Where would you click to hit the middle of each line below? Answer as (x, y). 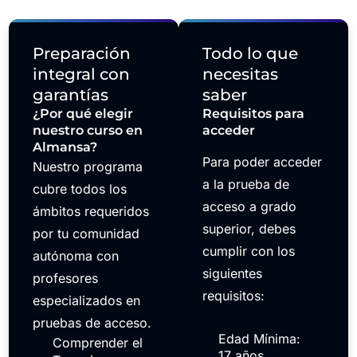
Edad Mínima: (259, 339)
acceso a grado (249, 207)
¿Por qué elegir (83, 114)
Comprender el (98, 343)
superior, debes (249, 229)
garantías (71, 95)
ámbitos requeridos (91, 212)
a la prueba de (246, 184)
